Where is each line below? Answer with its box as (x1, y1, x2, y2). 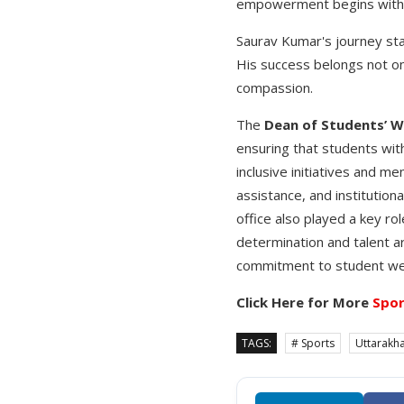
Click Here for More (236, 293, 372, 312)
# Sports (291, 335, 335, 352)
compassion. (236, 78, 313, 97)
